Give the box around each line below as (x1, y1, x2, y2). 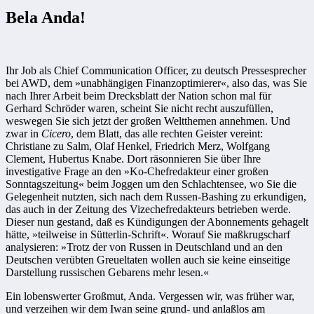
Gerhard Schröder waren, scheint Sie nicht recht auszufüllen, (6, 102, 273, 115)
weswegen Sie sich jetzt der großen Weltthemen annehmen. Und (6, 115, 290, 128)
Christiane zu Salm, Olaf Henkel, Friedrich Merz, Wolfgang (6, 140, 270, 153)
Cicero (41, 128, 71, 140)
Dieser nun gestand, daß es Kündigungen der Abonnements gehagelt (6, 216, 308, 228)
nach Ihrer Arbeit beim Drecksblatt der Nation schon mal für (6, 90, 271, 102)
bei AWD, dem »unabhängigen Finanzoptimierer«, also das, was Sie (6, 77, 307, 90)
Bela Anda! (6, 8, 86, 27)
